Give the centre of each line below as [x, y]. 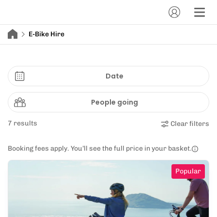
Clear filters [190, 124]
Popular [188, 171]
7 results [23, 123]
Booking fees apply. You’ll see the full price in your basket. [100, 148]
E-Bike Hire [46, 34]
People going [114, 102]
